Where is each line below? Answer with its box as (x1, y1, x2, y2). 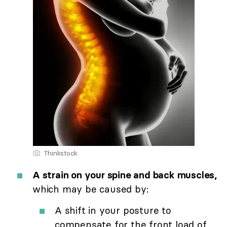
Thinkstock (43, 148, 78, 158)
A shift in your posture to (55, 204, 171, 216)
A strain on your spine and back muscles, (32, 168, 217, 181)
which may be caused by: (32, 182, 148, 195)
